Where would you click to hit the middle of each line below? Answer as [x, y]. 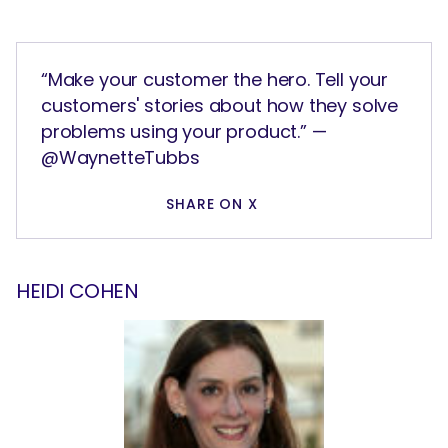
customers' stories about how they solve [219, 106]
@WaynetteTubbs [120, 158]
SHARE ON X [212, 204]
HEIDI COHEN [77, 291]
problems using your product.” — [184, 132]
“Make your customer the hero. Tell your [214, 80]
